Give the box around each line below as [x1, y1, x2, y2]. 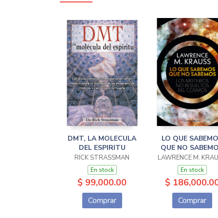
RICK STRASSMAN [74, 153, 129, 163]
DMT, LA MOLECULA [68, 134, 136, 144]
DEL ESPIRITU [78, 143, 126, 153]
